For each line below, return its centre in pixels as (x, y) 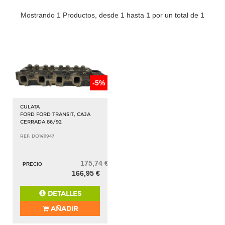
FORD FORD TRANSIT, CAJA (55, 114)
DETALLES (63, 193)
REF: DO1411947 (37, 136)
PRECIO (32, 164)
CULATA (30, 106)
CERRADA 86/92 (41, 122)
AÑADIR (63, 208)
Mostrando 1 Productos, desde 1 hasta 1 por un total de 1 (113, 15)
